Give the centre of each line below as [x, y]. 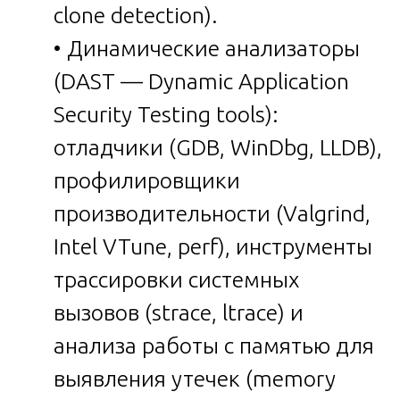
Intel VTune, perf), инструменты [213, 246]
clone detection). [136, 15]
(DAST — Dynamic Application [201, 81]
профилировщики [147, 180]
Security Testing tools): [166, 114]
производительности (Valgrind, [212, 213]
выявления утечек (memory [195, 378]
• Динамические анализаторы [207, 48]
